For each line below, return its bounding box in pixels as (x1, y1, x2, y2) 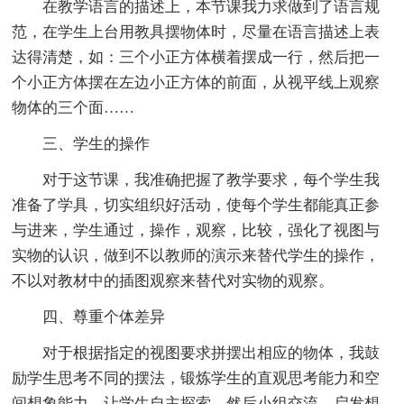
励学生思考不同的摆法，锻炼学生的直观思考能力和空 (12, 369, 381, 387)
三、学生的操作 (42, 134, 151, 152)
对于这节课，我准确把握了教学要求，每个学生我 (42, 170, 381, 188)
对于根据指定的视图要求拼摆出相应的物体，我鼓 (42, 344, 381, 362)
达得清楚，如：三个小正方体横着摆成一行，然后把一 (12, 48, 381, 66)
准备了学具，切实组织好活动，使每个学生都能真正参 (12, 196, 381, 214)
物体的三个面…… (12, 98, 135, 116)
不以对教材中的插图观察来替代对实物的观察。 (12, 271, 335, 289)
